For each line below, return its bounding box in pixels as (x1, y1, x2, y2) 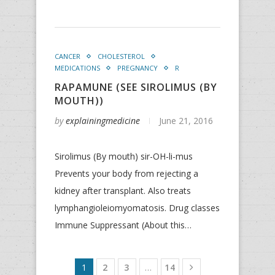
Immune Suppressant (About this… (55, 219, 192, 231)
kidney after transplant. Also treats (55, 185, 191, 196)
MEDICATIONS (55, 63, 100, 72)
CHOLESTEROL (98, 52, 145, 61)
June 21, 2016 (159, 115, 213, 126)
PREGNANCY (117, 63, 158, 72)
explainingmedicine (66, 115, 140, 126)
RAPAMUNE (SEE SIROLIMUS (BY (55, 80, 217, 94)
